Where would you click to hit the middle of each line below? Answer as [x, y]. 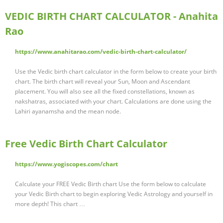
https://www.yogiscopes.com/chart [66, 164]
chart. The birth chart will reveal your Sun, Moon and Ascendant [103, 82]
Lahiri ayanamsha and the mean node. [68, 111]
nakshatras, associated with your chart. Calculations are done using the [113, 102]
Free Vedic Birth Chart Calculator [86, 144]
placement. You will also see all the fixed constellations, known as [105, 92]
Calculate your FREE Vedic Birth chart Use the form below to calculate [111, 184]
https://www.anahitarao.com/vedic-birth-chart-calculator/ [101, 52]
